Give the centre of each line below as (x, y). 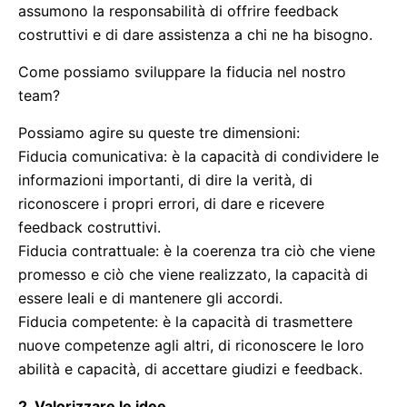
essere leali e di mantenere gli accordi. (150, 298)
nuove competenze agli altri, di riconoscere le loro (191, 345)
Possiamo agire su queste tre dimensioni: (159, 133)
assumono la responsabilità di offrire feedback (179, 11)
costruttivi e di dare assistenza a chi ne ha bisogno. (195, 35)
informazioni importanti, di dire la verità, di (165, 180)
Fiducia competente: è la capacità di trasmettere (185, 322)
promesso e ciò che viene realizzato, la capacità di (193, 274)
